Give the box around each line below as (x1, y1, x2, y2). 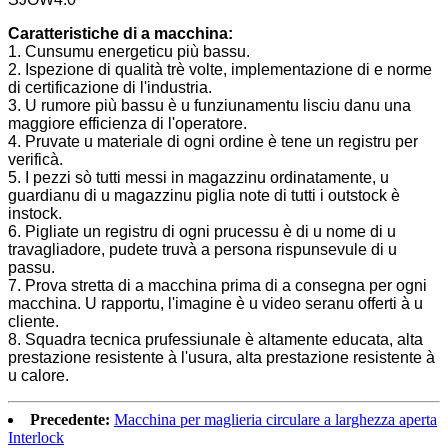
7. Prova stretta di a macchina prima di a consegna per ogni (8, 276, 427, 294)
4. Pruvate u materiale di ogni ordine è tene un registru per (8, 132, 418, 150)
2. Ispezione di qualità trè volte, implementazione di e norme (8, 60, 432, 78)
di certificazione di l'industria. (8, 78, 212, 96)
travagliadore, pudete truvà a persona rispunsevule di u (8, 240, 397, 258)
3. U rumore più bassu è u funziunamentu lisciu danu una (8, 96, 411, 114)
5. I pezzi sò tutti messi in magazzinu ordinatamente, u (8, 168, 389, 186)
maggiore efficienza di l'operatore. (8, 114, 247, 132)
